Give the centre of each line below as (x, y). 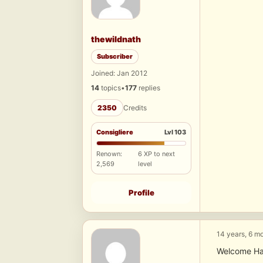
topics (110, 88)
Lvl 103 (175, 132)
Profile (141, 193)
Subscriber (115, 57)
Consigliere (115, 132)
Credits (135, 108)
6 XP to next (157, 154)
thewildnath (116, 39)
